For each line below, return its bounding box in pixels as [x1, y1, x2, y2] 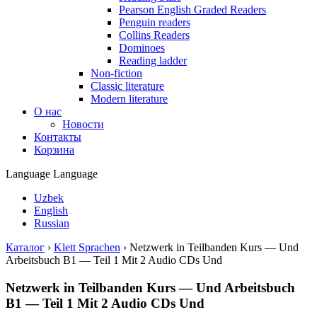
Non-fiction [91, 67, 142, 79]
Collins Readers [119, 29, 190, 41]
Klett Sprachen [54, 241, 120, 253]
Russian [34, 217, 69, 229]
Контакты [34, 131, 81, 143]
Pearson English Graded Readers [119, 4, 266, 16]
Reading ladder [119, 54, 187, 67]
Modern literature [91, 93, 168, 105]
